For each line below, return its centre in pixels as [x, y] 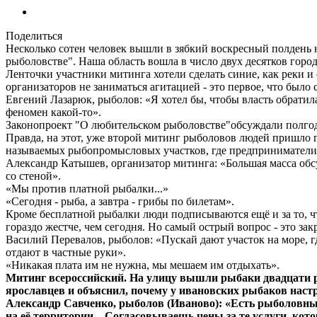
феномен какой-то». [53, 112]
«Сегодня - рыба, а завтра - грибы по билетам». [120, 201]
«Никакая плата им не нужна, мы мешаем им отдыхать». [143, 265]
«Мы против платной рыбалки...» [87, 188]
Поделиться [34, 35]
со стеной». [33, 175]
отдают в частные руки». [66, 252]
